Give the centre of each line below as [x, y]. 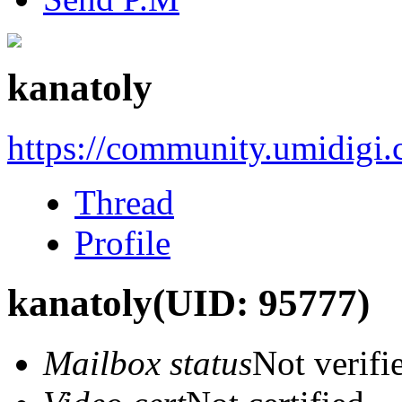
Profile [122, 242]
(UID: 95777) [261, 302]
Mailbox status [148, 363]
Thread [124, 202]
